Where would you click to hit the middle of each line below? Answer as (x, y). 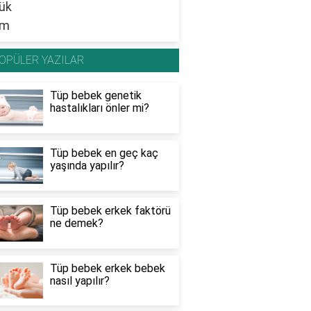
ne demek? (76, 223)
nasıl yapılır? (79, 280)
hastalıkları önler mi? (99, 108)
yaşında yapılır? (87, 166)
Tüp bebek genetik (95, 96)
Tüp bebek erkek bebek (107, 268)
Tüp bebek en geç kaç (104, 153)
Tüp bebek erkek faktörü (110, 210)
